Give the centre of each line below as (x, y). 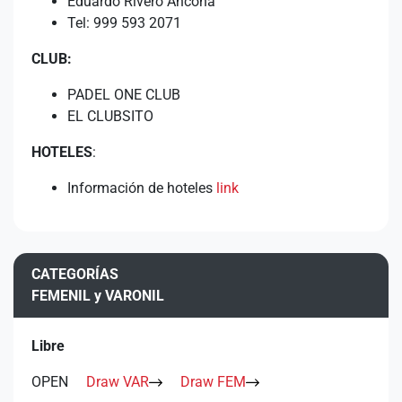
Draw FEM (213, 382)
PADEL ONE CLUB (124, 95)
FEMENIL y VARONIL (98, 296)
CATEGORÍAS (75, 274)
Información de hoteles (142, 188)
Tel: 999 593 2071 (124, 23)
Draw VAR (118, 382)
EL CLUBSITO (110, 116)
